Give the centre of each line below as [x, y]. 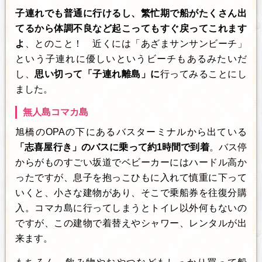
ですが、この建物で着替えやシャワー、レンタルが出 [131, 223]
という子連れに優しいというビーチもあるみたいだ [131, 58]
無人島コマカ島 [56, 112]
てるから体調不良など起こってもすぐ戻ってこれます [131, 28]
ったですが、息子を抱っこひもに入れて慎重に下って [131, 177]
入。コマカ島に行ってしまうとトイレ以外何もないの [131, 208]
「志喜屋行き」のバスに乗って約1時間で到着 [112, 147]
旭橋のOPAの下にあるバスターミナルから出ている [131, 132]
